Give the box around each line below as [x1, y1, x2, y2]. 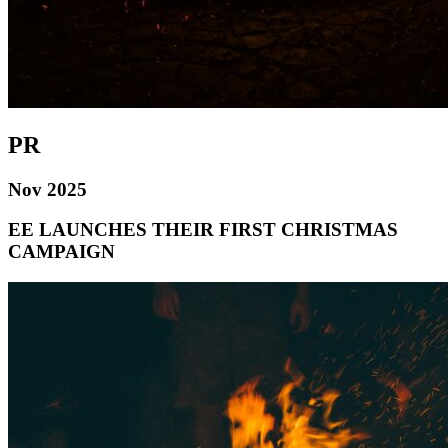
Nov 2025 [8, 178, 87, 200]
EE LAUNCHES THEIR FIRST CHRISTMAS [8, 219, 398, 241]
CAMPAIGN [8, 241, 115, 263]
